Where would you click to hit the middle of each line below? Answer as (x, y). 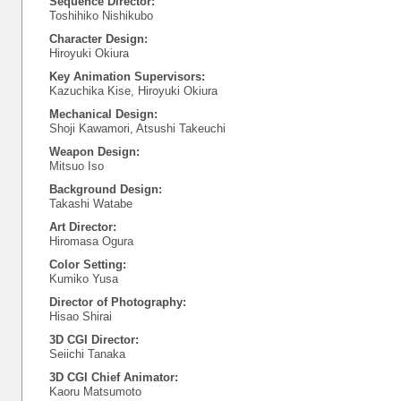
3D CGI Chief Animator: (114, 377)
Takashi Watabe (91, 204)
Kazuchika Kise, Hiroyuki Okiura (133, 91)
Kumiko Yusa (84, 279)
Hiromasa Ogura (91, 241)
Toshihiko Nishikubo (101, 16)
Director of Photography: (118, 302)
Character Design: (98, 39)
